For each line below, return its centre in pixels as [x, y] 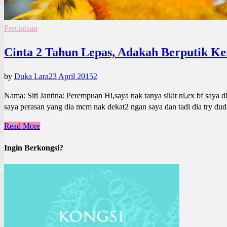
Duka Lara [31, 76]
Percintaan [21, 28]
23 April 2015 [71, 76]
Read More [22, 126]
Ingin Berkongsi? [34, 147]
